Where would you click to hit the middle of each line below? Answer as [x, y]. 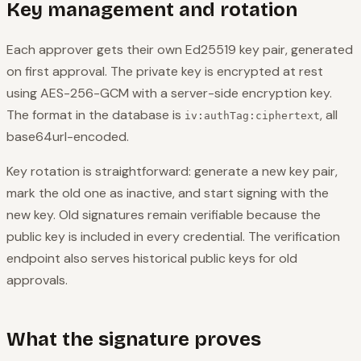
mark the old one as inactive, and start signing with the [168, 193]
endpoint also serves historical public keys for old [152, 259]
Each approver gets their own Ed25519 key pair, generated [180, 50]
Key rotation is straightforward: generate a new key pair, [172, 172]
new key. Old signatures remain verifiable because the [164, 215]
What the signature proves [134, 340]
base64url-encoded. [68, 137]
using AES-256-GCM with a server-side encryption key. [169, 93]
